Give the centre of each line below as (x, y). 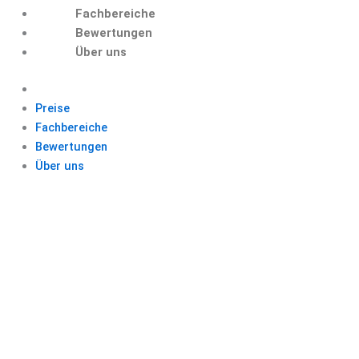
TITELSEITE (179, 214)
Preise (52, 109)
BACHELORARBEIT (179, 257)
